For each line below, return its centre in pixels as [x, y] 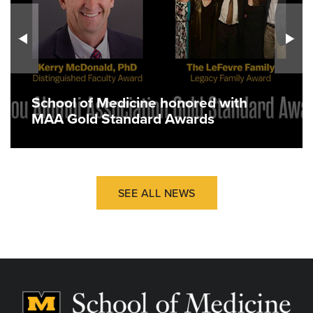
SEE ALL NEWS [156, 193]
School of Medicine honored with [139, 103]
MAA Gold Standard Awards [123, 119]
